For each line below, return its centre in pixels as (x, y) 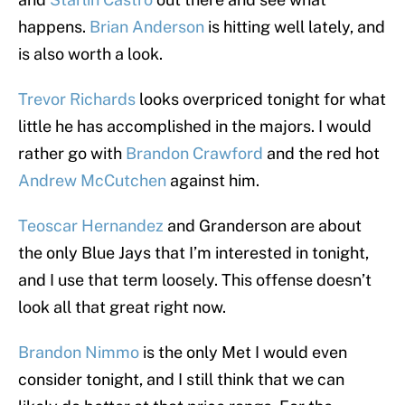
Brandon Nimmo (79, 353)
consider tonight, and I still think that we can (181, 380)
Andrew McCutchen (92, 181)
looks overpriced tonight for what (261, 99)
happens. (54, 27)
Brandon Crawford (194, 154)
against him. (213, 181)
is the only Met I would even (243, 353)
